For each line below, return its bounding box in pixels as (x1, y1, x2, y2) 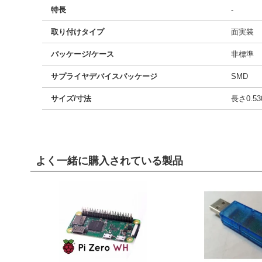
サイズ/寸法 (51, 94, 91, 103)
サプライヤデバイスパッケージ (51, 72, 157, 81)
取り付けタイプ (51, 27, 104, 36)
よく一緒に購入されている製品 (36, 154, 184, 167)
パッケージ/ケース (51, 50, 114, 58)
